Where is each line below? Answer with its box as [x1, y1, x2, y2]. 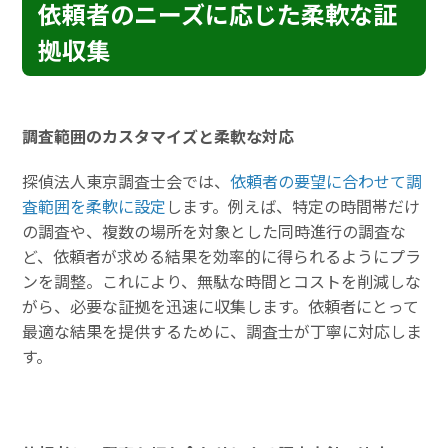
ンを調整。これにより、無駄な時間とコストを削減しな [22, 269, 422, 294]
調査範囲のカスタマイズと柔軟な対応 [22, 124, 295, 149]
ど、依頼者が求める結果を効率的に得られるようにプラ [22, 244, 422, 269]
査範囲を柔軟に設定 [22, 194, 167, 219]
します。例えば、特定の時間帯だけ [166, 194, 421, 219]
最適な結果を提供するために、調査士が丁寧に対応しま [22, 319, 423, 344]
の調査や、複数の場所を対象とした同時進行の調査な [22, 219, 407, 244]
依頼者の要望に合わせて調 [230, 169, 423, 194]
